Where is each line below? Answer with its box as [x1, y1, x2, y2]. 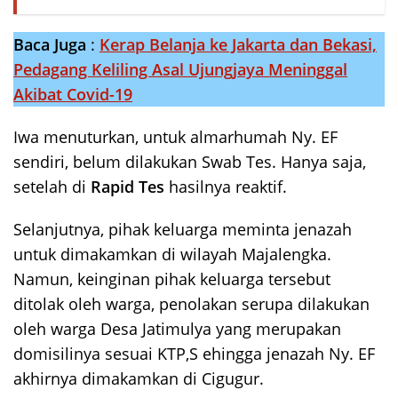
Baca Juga [13, 33, 86, 55]
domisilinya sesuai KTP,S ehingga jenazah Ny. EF [13, 342, 375, 364]
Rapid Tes [91, 175, 164, 197]
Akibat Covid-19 [13, 83, 132, 105]
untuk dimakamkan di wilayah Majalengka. [13, 243, 331, 265]
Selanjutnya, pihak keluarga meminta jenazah [13, 218, 352, 240]
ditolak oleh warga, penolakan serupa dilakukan [13, 292, 370, 314]
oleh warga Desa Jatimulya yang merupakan [13, 317, 341, 339]
